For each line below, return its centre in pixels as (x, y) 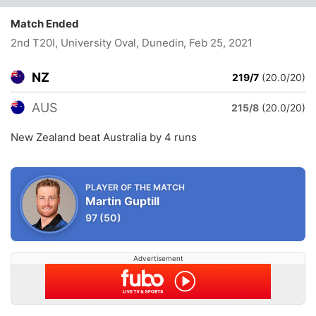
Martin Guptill (122, 201)
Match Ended (48, 24)
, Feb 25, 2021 (218, 43)
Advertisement (158, 258)
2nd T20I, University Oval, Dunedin (97, 43)
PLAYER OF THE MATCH (135, 187)
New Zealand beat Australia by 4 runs (104, 137)
